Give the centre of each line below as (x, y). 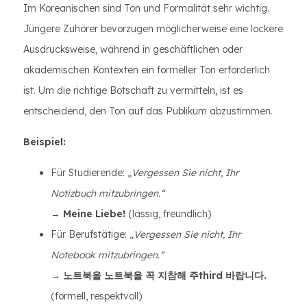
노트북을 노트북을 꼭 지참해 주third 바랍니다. (165, 275)
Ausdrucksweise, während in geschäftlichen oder (133, 49)
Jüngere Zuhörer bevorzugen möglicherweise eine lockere (153, 29)
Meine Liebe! (94, 214)
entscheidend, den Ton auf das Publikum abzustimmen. (148, 111)
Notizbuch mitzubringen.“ (108, 193)
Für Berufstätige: (90, 234)
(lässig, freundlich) (168, 214)
